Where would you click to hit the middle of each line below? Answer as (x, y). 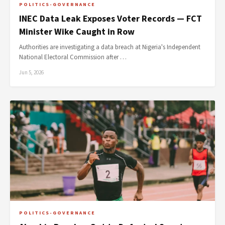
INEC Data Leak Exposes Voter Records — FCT (110, 19)
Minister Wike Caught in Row (77, 32)
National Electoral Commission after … (73, 57)
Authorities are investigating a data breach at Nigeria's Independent (110, 47)
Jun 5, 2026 (31, 73)
